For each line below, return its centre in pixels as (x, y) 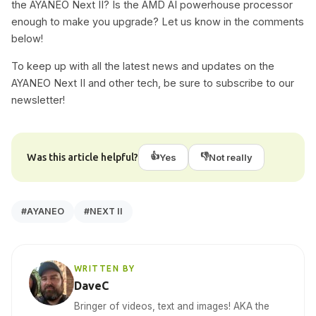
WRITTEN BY (105, 268)
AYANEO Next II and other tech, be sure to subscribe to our (153, 83)
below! (27, 39)
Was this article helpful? (83, 157)
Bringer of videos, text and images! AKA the (172, 306)
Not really (231, 157)
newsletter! (38, 99)
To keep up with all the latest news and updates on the (143, 66)
